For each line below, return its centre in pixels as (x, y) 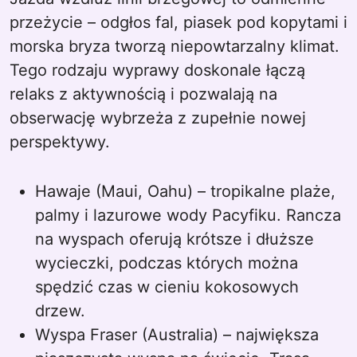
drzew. (60, 311)
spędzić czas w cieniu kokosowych (167, 287)
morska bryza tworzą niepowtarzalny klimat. (175, 46)
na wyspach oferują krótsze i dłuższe (175, 239)
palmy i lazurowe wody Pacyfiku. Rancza (188, 215)
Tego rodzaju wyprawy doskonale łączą (157, 70)
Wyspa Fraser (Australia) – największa (177, 335)
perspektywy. (60, 142)
